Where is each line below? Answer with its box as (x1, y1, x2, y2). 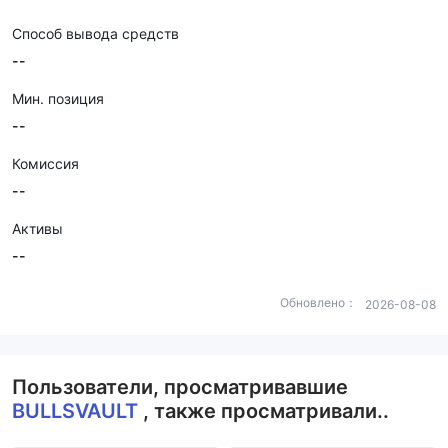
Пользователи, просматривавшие (12, 375, 348, 399)
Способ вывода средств (12, 25, 179, 42)
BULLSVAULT (12, 399, 143, 423)
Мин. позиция (12, 90, 104, 107)
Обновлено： (280, 295, 357, 310)
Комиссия (12, 155, 79, 172)
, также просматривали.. (143, 399, 389, 423)
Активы (12, 220, 63, 237)
